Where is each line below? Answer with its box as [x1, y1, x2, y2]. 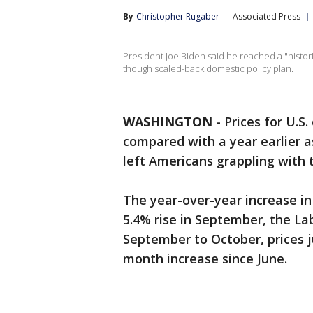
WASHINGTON [123, 113, 212, 130]
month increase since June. [123, 250, 287, 267]
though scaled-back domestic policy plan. [123, 62, 293, 75]
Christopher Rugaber [136, 10, 219, 22]
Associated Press [233, 10, 300, 22]
